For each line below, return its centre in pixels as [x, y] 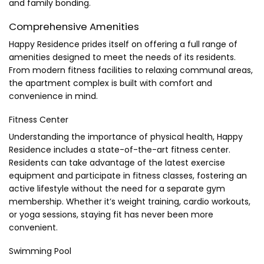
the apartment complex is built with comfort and [110, 83]
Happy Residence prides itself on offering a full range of [123, 44]
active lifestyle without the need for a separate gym [117, 189]
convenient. [33, 228]
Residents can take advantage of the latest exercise [117, 163]
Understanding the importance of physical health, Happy [126, 137]
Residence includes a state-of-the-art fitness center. [120, 150]
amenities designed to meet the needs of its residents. [122, 57]
